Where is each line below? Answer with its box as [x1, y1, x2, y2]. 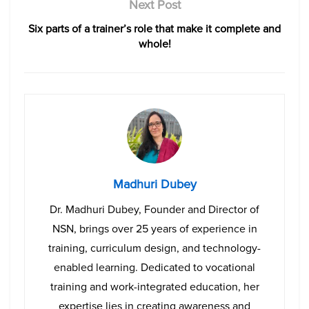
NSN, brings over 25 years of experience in [52, 221, 257, 237]
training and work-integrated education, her [50, 279, 259, 295]
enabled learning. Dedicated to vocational [54, 259, 255, 276]
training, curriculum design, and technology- [48, 240, 261, 257]
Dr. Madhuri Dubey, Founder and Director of [50, 201, 259, 218]
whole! [138, 36, 171, 52]
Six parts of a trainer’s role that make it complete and [28, 21, 281, 37]
